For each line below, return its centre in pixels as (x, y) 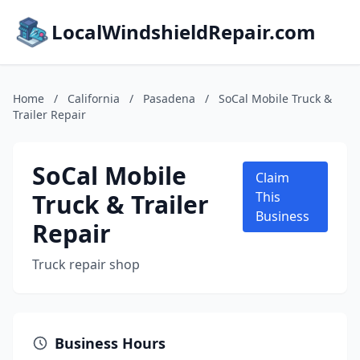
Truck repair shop (86, 264)
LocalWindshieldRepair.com (184, 32)
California (94, 98)
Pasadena (169, 98)
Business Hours (110, 343)
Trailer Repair (49, 115)
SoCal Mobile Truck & (275, 98)
